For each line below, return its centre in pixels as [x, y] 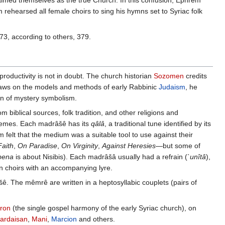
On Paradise [37, 146]
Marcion [64, 219]
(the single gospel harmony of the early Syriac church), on [103, 208]
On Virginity [80, 146]
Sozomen [169, 76]
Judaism [172, 87]
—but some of [178, 146]
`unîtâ [197, 157]
